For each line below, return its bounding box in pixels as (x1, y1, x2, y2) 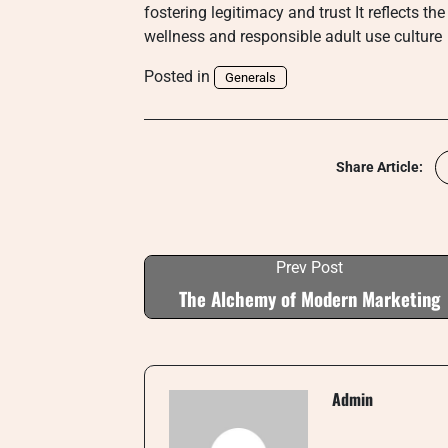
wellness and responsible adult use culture (144, 27, 442, 46)
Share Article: (336, 159, 423, 175)
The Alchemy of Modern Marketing (178, 285, 440, 312)
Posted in (144, 67, 214, 86)
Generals (225, 70, 276, 85)
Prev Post (275, 258, 343, 277)
